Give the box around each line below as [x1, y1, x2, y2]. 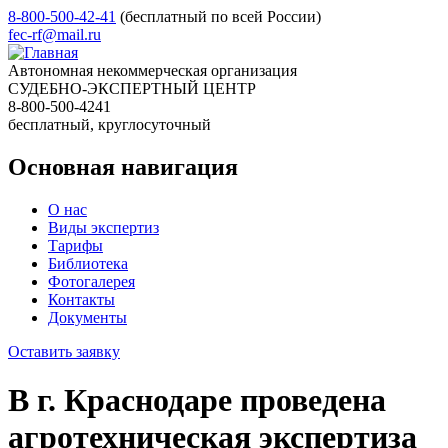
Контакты [48, 290, 115, 308]
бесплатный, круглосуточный [8, 116, 211, 133]
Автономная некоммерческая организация [8, 62, 297, 79]
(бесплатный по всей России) [120, 8, 321, 25]
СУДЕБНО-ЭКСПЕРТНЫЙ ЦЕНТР [8, 80, 256, 97]
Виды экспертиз [48, 218, 159, 236]
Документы [48, 308, 127, 326]
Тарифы [48, 236, 103, 254]
